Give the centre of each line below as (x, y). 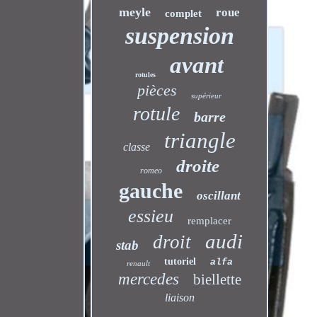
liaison (179, 298)
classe (137, 147)
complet (184, 13)
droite (197, 166)
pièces (157, 90)
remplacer (209, 221)
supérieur (207, 96)
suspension (179, 36)
